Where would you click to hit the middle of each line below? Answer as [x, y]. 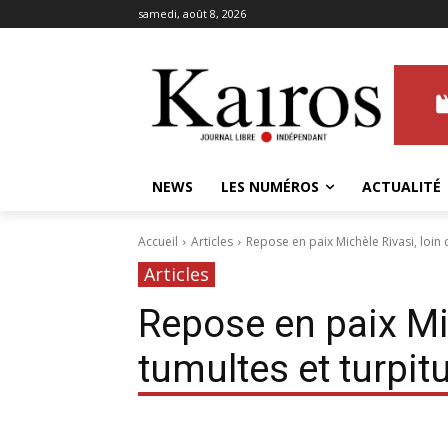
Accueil [158, 242]
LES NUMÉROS [270, 187]
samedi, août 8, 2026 [192, 13]
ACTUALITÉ [401, 187]
